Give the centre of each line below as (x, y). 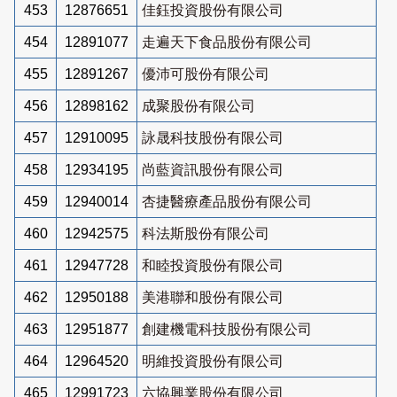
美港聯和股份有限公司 (213, 297)
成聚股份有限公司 (198, 105)
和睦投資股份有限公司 (213, 265)
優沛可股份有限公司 (206, 74)
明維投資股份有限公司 (213, 361)
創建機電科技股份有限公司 (227, 329)
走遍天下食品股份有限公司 (227, 42)
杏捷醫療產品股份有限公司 (227, 201)
